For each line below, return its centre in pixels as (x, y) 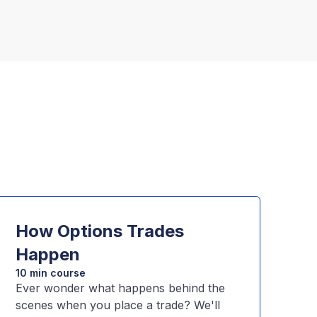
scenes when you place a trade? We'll (118, 305)
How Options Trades (100, 231)
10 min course (51, 273)
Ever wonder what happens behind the (121, 288)
